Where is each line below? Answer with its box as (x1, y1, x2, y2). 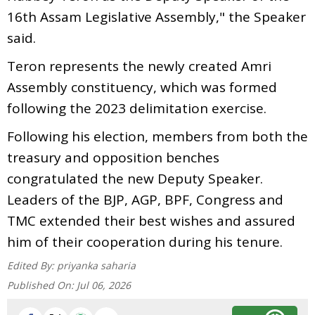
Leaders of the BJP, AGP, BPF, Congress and (7, 190, 283, 209)
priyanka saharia (57, 258, 136, 272)
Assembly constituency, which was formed (7, 77, 277, 96)
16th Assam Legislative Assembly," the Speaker (7, 7, 306, 26)
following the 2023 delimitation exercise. (7, 98, 266, 117)
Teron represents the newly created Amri (7, 56, 271, 75)
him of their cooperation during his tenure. (7, 232, 283, 251)
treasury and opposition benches (7, 148, 219, 167)
